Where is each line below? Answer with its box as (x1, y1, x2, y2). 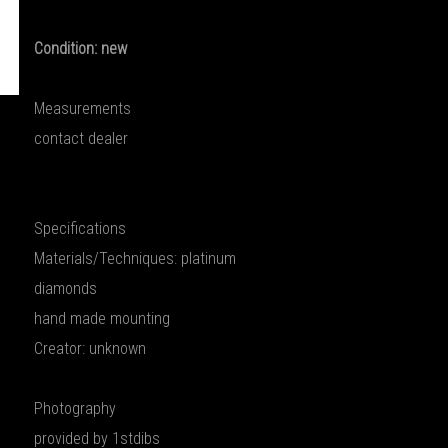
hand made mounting (34, 309, 170, 328)
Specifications (34, 219, 126, 238)
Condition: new (34, 39, 127, 58)
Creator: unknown (34, 339, 146, 358)
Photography (34, 399, 116, 418)
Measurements (34, 99, 131, 118)
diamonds (34, 279, 97, 298)
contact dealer (34, 129, 128, 148)
